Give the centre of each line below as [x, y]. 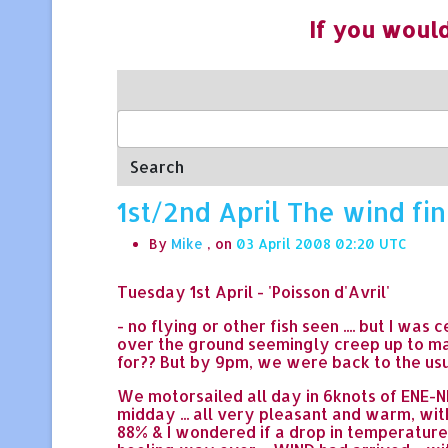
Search [157, 166]
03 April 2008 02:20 [305, 243]
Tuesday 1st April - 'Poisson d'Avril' [253, 291]
